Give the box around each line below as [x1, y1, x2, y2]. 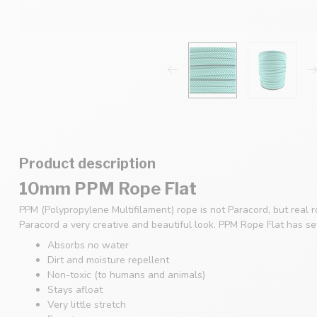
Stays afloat [47, 283, 103, 297]
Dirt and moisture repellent [47, 253, 169, 267]
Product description [19, 154, 156, 172]
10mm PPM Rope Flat [19, 178, 197, 199]
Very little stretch [47, 298, 126, 312]
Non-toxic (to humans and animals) [47, 268, 205, 282]
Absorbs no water [47, 238, 129, 253]
